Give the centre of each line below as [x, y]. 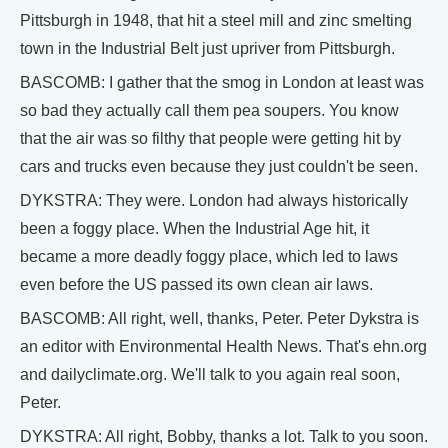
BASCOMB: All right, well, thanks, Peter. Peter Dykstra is [219, 319]
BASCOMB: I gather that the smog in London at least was [222, 83]
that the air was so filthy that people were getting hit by [210, 139]
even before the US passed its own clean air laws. [196, 285]
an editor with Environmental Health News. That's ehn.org [223, 347]
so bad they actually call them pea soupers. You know [209, 111]
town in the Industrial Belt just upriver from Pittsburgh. [207, 49]
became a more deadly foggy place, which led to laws [209, 257]
